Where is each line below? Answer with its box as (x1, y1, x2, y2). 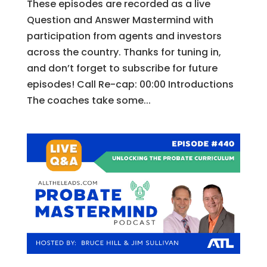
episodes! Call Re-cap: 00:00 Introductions (26, 77, 234, 92)
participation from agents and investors (26, 29, 222, 44)
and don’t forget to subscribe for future (26, 61, 218, 76)
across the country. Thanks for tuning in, (26, 45, 221, 60)
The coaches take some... (26, 94, 151, 108)
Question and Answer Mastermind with (26, 13, 213, 27)
